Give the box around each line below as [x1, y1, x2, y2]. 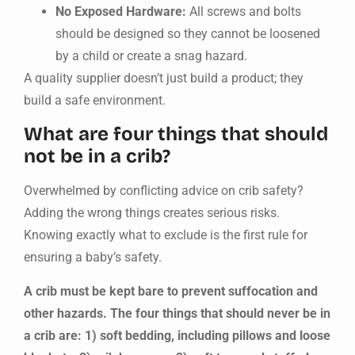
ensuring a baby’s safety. [24, 250, 162, 265]
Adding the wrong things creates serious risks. [24, 205, 280, 221]
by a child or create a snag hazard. [55, 48, 247, 63]
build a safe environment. [24, 92, 166, 108]
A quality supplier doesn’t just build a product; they [24, 70, 303, 86]
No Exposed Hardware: [55, 3, 186, 19]
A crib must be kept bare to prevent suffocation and [24, 283, 318, 299]
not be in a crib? [24, 145, 170, 168]
